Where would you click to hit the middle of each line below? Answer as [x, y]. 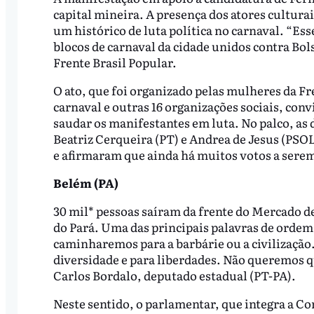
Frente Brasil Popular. [115, 62]
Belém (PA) [86, 183]
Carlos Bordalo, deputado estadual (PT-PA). [175, 275]
